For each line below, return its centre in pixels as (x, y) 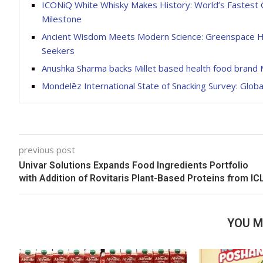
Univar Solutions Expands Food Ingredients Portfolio (134, 165)
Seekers (58, 50)
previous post (47, 149)
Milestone (62, 18)
